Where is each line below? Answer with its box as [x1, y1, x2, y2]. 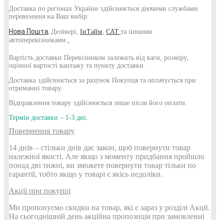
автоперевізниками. [9, 36, 68, 44]
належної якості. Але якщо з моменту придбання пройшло [9, 152, 204, 161]
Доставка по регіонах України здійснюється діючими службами [9, 4, 198, 12]
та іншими [121, 27, 152, 35]
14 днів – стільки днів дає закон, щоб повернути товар [9, 143, 191, 152]
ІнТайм [80, 27, 102, 35]
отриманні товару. [9, 84, 63, 92]
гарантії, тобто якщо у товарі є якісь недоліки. [9, 169, 163, 178]
